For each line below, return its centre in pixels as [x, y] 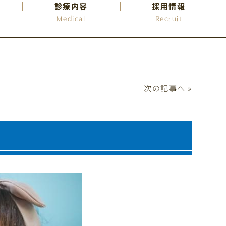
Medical [71, 18]
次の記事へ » [168, 88]
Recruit [169, 18]
